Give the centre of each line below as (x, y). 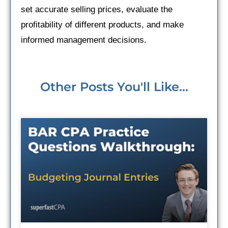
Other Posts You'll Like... (114, 87)
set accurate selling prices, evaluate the (97, 9)
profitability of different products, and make (102, 24)
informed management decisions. (84, 40)
